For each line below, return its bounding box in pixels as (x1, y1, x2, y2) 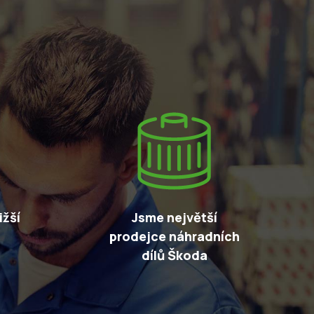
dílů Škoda (141, 246, 207, 264)
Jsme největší (131, 208, 217, 226)
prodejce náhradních (109, 227, 240, 245)
